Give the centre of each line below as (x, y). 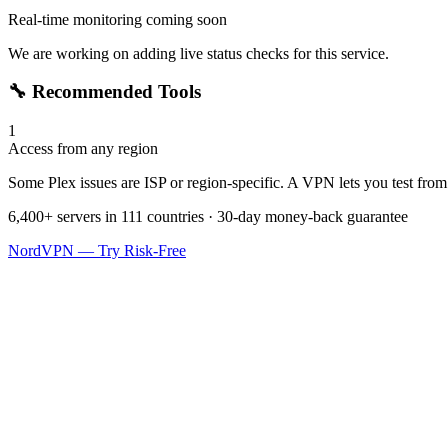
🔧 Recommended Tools (104, 92)
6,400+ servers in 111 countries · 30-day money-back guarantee (208, 217)
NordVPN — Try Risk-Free (97, 251)
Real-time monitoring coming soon (117, 19)
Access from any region (83, 149)
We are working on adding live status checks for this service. (198, 53)
